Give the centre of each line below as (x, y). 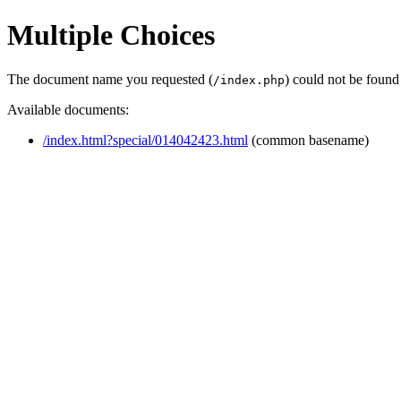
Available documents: (68, 109)
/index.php (249, 80)
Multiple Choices (111, 35)
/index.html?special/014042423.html (145, 140)
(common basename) (308, 140)
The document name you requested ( (110, 79)
